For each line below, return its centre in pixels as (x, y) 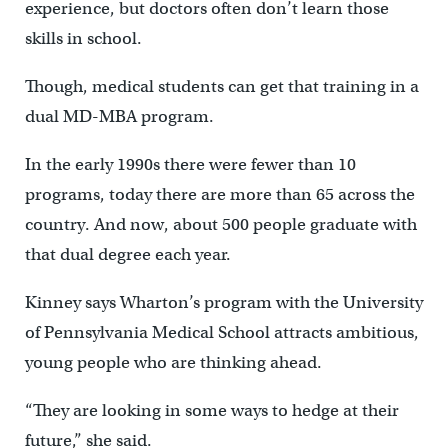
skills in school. (83, 39)
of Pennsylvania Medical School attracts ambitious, (221, 333)
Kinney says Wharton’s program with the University (223, 303)
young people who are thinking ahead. (173, 363)
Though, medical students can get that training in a (221, 87)
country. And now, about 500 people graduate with (220, 225)
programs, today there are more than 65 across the (219, 195)
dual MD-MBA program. (119, 117)
